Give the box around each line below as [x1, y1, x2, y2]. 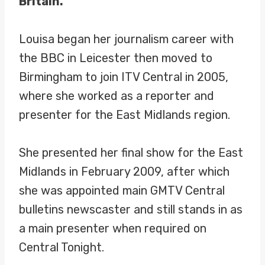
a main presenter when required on [19, 221, 206, 235]
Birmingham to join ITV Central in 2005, [19, 70, 228, 84]
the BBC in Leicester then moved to [19, 51, 212, 65]
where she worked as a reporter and [19, 89, 214, 103]
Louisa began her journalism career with [19, 32, 234, 46]
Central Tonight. [19, 240, 104, 254]
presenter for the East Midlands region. [19, 108, 230, 122]
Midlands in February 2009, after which [19, 164, 230, 179]
